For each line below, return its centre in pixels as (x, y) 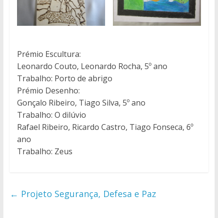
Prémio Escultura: (49, 54)
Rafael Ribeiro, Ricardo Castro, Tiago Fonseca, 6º (105, 127)
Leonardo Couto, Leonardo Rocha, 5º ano (92, 66)
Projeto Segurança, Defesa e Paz (87, 193)
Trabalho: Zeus (45, 151)
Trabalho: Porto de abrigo (64, 78)
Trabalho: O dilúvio (51, 115)
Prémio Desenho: (48, 90)
